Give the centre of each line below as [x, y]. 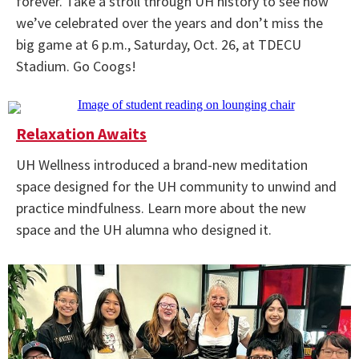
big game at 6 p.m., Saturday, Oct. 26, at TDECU [159, 44]
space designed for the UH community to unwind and [176, 186]
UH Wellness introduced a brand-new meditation [162, 165]
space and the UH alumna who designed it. [144, 230]
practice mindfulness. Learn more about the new [161, 208]
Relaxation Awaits [81, 133]
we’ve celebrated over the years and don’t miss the [169, 23]
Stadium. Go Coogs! [76, 66]
